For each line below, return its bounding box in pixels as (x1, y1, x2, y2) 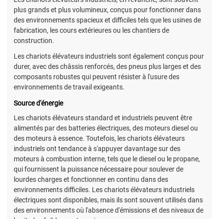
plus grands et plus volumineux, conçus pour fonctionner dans (14, 6, 201, 14)
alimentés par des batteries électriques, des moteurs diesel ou (14, 124, 198, 132)
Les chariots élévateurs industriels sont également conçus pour (14, 52, 204, 61)
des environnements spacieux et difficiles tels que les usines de (14, 16, 201, 24)
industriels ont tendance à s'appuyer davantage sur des (14, 144, 180, 153)
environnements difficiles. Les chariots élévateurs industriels (14, 185, 195, 194)
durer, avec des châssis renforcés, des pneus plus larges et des (14, 63, 201, 71)
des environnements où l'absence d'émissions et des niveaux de (14, 206, 203, 214)
